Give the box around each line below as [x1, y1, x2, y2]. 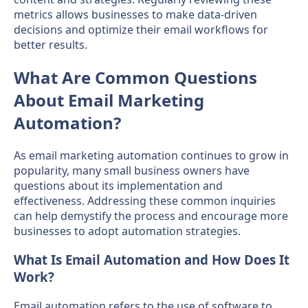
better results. [14, 36, 87, 52]
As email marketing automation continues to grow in [14, 147, 289, 163]
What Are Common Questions [14, 65, 257, 89]
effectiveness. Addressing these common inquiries [14, 192, 276, 208]
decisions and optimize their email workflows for [14, 21, 268, 37]
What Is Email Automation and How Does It [14, 251, 289, 269]
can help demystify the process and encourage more [14, 208, 288, 223]
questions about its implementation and [14, 177, 223, 193]
